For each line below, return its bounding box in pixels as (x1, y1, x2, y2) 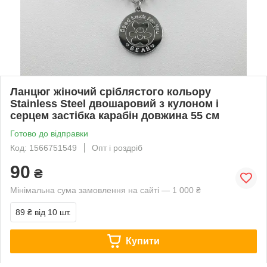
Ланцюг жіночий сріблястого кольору (10, 85, 211, 98)
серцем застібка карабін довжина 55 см (10, 109, 219, 122)
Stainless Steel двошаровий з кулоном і (10, 97, 219, 110)
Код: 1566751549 (10, 142, 77, 153)
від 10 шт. (35, 207, 71, 217)
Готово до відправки (10, 128, 88, 138)
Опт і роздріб (92, 142, 142, 153)
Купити (125, 235, 160, 246)
